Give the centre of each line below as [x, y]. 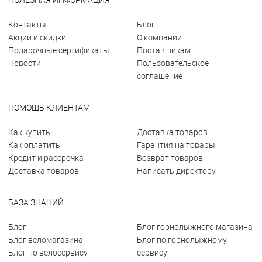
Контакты [27, 25]
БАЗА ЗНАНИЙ [36, 202]
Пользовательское [173, 63]
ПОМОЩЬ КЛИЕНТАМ [49, 108]
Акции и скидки [37, 37]
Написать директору [176, 171]
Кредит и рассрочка [46, 158]
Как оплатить [34, 145]
